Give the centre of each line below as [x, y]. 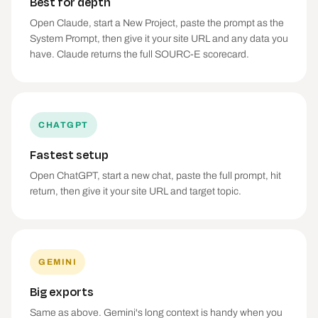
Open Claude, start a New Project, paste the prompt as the [157, 23]
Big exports [62, 291]
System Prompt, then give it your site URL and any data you [159, 39]
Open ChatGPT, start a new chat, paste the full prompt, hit [155, 176]
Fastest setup [69, 154]
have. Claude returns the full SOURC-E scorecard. [139, 54]
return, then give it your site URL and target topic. [136, 191]
